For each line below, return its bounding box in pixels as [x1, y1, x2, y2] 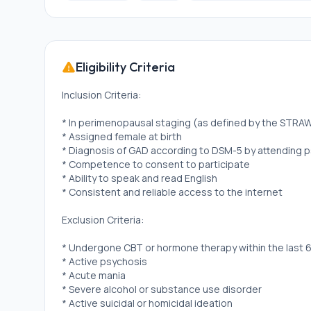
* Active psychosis [62, 255, 147, 268]
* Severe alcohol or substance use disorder [62, 283, 262, 296]
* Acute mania [62, 269, 126, 282]
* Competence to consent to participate [62, 158, 250, 171]
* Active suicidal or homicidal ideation [62, 296, 233, 310]
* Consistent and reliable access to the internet [62, 185, 283, 199]
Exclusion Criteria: [62, 213, 144, 226]
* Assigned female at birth [62, 130, 182, 143]
